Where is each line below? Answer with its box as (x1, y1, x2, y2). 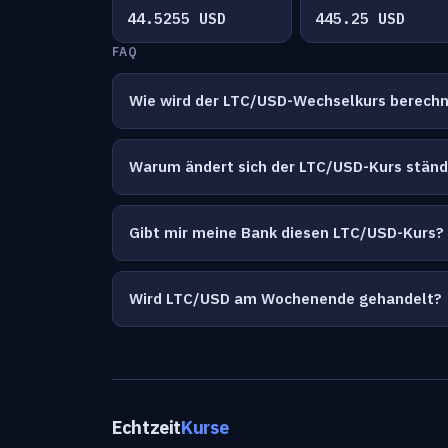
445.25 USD (315, 9, 405, 28)
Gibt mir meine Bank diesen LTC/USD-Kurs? (129, 223, 444, 242)
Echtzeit (112, 416, 182, 439)
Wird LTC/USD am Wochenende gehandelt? (129, 289, 442, 308)
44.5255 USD (127, 9, 226, 28)
